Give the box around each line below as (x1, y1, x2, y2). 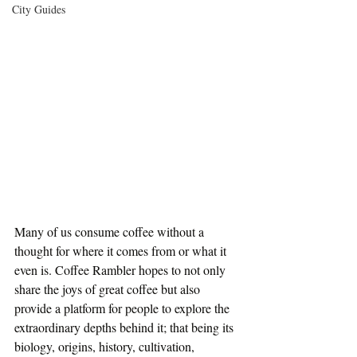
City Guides (12, 2, 65, 17)
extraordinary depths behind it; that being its (14, 319, 237, 336)
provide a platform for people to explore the (14, 300, 233, 317)
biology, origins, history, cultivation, (14, 338, 198, 355)
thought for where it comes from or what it (14, 242, 229, 260)
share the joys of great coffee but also (14, 280, 203, 298)
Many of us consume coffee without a (14, 223, 207, 241)
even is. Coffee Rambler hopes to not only (14, 261, 229, 279)
